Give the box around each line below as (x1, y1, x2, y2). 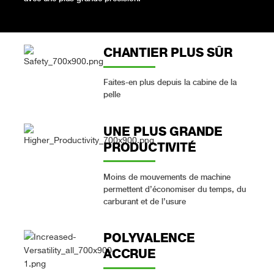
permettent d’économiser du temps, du (103, 183, 246, 194)
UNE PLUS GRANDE (103, 124, 223, 139)
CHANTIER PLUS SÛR (103, 45, 232, 60)
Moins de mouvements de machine (103, 171, 231, 182)
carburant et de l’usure (103, 196, 186, 206)
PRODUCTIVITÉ (103, 139, 196, 155)
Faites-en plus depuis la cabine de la (103, 77, 237, 87)
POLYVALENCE (103, 231, 195, 246)
